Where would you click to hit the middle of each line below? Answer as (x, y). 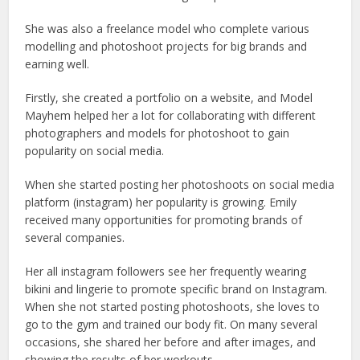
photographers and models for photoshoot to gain (157, 133)
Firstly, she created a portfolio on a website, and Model (169, 98)
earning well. (57, 64)
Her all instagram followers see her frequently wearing (166, 271)
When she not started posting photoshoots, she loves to (173, 307)
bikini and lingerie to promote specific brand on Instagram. (176, 289)
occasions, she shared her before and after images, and (171, 342)
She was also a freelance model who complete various (168, 29)
